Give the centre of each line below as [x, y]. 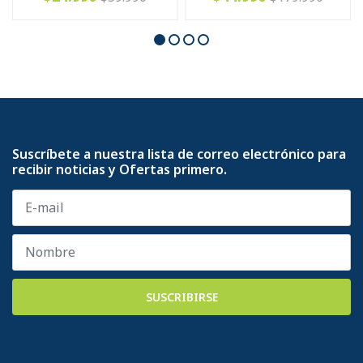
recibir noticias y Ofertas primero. [120, 169]
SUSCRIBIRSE [181, 297]
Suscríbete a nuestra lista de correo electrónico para [179, 154]
